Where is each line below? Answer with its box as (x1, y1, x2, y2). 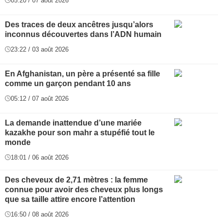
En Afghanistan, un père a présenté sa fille (5, 69, 160, 78)
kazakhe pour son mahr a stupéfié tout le (5, 128, 155, 137)
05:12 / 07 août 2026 (11, 94, 69, 102)
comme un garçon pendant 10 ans (5, 79, 131, 88)
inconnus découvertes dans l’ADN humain (5, 30, 162, 38)
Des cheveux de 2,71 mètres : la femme (5, 175, 148, 184)
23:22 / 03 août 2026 (11, 45, 69, 53)
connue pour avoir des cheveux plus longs (5, 185, 163, 194)
